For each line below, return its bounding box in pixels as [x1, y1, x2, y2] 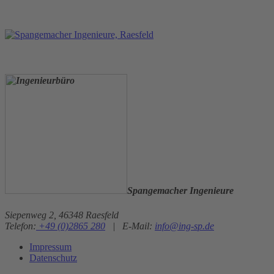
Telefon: [5, 220, 36, 231]
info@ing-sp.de [155, 220, 214, 231]
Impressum [29, 241, 72, 252]
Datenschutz [29, 252, 77, 263]
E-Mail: [122, 220, 155, 231]
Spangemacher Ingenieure [127, 185, 234, 196]
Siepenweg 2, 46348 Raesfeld [5, 209, 119, 220]
